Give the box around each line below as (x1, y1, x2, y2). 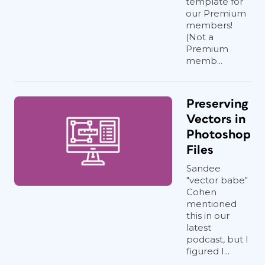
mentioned (186, 198, 237, 209)
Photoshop (186, 128, 251, 141)
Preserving (186, 98, 248, 110)
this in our (186, 210, 230, 221)
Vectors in (186, 113, 245, 125)
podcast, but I (186, 234, 248, 245)
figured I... (186, 245, 230, 257)
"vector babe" (186, 174, 248, 186)
